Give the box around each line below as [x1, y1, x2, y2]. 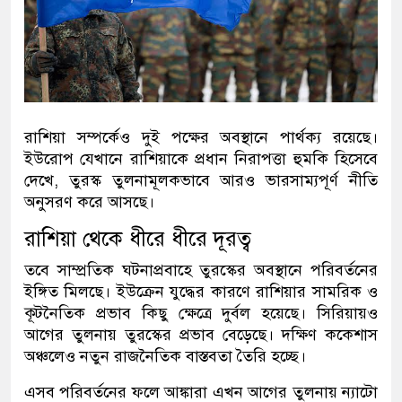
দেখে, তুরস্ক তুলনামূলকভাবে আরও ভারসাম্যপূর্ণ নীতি [24, 170, 378, 190]
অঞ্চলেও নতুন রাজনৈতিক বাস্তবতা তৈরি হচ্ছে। [24, 345, 306, 366]
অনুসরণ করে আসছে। [24, 191, 154, 212]
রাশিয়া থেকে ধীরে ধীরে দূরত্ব [24, 225, 251, 252]
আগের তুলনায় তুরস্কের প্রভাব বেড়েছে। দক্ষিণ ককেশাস [24, 324, 378, 345]
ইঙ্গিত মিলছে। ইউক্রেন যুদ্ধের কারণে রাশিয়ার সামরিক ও [24, 281, 378, 301]
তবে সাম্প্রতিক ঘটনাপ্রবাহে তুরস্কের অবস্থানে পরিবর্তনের [24, 259, 378, 280]
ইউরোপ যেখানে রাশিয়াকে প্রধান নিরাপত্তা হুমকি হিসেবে [24, 148, 378, 169]
